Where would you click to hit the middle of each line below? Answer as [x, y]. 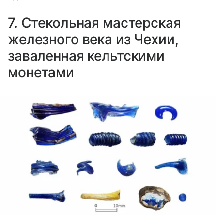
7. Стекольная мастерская [94, 23]
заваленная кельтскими [86, 56]
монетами [41, 72]
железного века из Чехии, [93, 39]
